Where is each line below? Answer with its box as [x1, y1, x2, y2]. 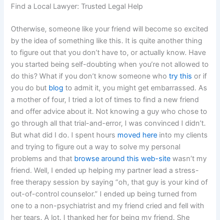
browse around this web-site [74, 154, 171, 164]
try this [169, 72, 192, 81]
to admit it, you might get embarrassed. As [63, 83, 208, 93]
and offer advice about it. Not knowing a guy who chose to [11, 107, 208, 116]
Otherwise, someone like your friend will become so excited [11, 25, 209, 34]
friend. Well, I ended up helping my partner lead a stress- [11, 166, 199, 175]
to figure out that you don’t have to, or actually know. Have [11, 48, 206, 57]
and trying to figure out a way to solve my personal [11, 142, 181, 152]
